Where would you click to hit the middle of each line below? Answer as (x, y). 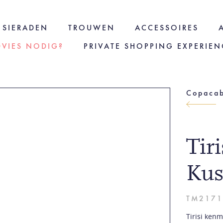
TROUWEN (91, 28)
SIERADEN (25, 28)
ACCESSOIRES (167, 28)
